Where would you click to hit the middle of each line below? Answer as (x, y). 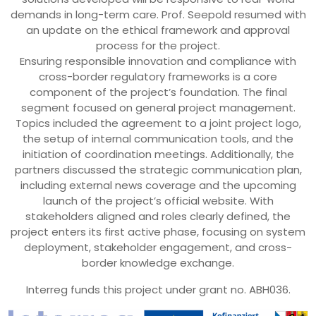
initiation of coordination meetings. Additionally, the (158, 154)
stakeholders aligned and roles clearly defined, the (158, 217)
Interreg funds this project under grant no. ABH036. (158, 290)
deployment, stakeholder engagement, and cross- (158, 248)
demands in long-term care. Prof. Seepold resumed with (158, 15)
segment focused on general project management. (158, 108)
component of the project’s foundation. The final (158, 92)
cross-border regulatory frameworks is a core (158, 77)
